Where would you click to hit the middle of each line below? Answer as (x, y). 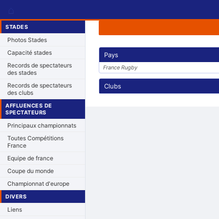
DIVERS (16, 197)
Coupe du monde (31, 171)
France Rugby (120, 67)
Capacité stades (30, 53)
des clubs (20, 93)
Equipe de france (30, 158)
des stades (22, 73)
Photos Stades (27, 40)
